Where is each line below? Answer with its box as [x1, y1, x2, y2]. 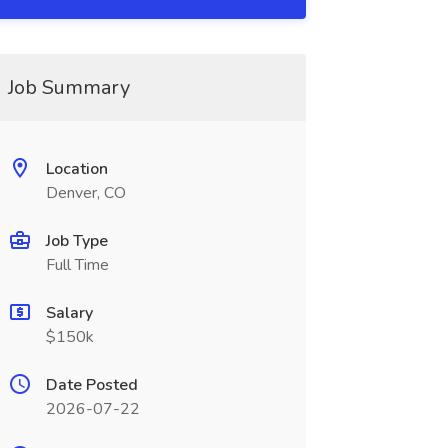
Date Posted [45, 374, 138, 396]
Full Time [45, 254, 109, 276]
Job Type [45, 230, 108, 252]
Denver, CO [45, 182, 126, 204]
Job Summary [7, 74, 130, 101]
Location [45, 158, 108, 180]
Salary [45, 302, 93, 324]
